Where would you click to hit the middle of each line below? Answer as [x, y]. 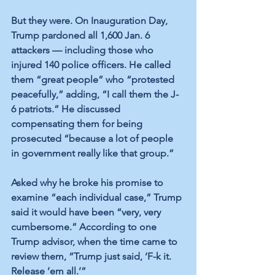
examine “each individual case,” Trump [98, 198]
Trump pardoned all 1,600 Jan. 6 [82, 36]
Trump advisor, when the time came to [95, 242]
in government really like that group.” [95, 153]
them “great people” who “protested [94, 80]
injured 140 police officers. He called [92, 65]
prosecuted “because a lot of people [93, 139]
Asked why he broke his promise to [88, 183]
